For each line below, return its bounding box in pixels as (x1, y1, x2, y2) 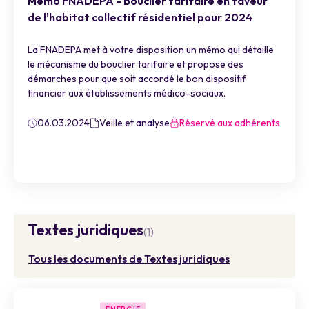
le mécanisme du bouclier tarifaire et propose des (28, 58, 243, 70)
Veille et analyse (99, 117, 170, 129)
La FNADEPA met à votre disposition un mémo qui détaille (28, 43, 274, 56)
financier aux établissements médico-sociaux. (28, 87, 226, 99)
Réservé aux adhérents (179, 117, 280, 129)
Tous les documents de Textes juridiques (28, 252, 230, 266)
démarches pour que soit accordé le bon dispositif (28, 72, 246, 85)
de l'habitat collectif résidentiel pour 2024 (28, 10, 252, 24)
